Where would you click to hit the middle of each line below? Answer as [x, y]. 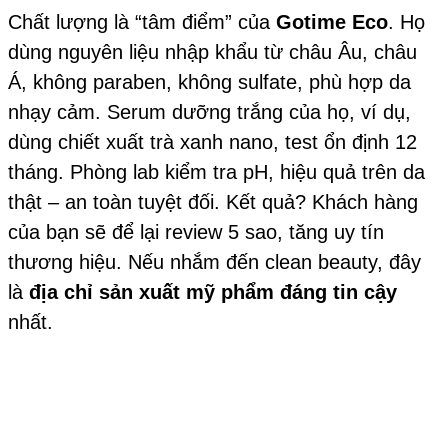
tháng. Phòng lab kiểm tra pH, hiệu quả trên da [216, 172]
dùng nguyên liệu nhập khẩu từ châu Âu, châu [212, 52]
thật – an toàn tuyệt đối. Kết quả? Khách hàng [213, 202]
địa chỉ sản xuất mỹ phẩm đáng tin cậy [213, 292]
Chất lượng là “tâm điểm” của [142, 22]
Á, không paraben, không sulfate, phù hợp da [209, 82]
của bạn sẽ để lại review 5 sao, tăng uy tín [196, 232]
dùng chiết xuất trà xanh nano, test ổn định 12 [212, 142]
